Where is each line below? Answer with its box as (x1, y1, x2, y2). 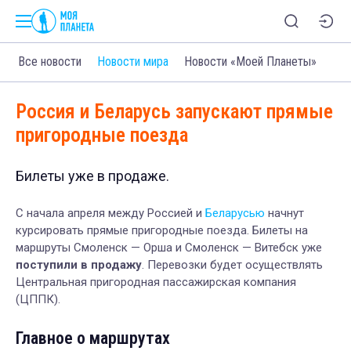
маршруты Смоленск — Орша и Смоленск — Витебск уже (16, 240, 322, 255)
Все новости (18, 54, 82, 70)
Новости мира (97, 54, 169, 70)
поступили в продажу (16, 257, 142, 272)
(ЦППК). (16, 291, 60, 306)
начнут (265, 205, 304, 220)
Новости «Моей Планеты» (184, 54, 317, 70)
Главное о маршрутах (16, 327, 170, 348)
